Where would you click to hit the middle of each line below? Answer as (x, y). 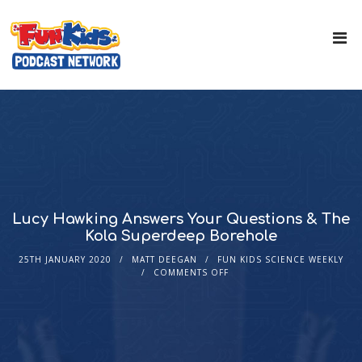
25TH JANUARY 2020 (65, 260)
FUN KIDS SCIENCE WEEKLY (280, 260)
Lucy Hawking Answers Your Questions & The (181, 219)
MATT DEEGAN (164, 260)
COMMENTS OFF (191, 273)
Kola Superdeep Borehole (181, 236)
